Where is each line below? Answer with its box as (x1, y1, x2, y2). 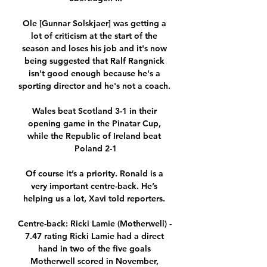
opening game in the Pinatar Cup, (27, 118, 161, 129)
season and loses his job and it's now (21, 43, 167, 54)
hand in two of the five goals (38, 243, 151, 254)
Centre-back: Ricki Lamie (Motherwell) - (18, 218, 172, 229)
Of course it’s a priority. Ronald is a (25, 168, 163, 179)
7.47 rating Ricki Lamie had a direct (24, 231, 164, 242)
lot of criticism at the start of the (31, 30, 157, 42)
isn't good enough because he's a (28, 68, 160, 79)
